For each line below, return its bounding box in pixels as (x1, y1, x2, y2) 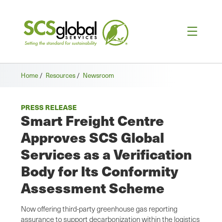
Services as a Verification (21, 144, 192, 165)
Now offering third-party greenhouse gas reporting (21, 204, 177, 214)
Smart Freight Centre (21, 110, 164, 131)
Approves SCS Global (21, 127, 164, 148)
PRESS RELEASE (21, 102, 77, 112)
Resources (46, 70, 75, 80)
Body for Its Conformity (21, 161, 178, 181)
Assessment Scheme (21, 177, 165, 198)
